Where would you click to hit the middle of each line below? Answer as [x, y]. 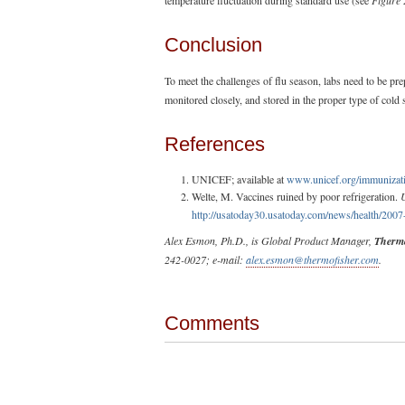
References [215, 145]
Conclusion [213, 45]
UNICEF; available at [239, 179]
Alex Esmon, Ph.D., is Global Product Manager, [269, 240]
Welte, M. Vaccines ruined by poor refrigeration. [296, 196]
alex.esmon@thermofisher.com [312, 259]
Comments [212, 323]
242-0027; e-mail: [205, 259]
